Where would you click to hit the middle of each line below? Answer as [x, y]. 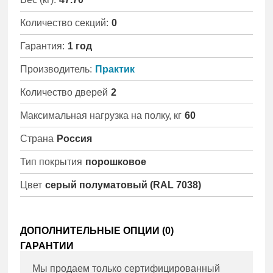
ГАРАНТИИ [47, 246]
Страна [37, 138]
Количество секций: [65, 23]
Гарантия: [43, 46]
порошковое [116, 161]
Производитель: [56, 69]
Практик [115, 69]
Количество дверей [64, 92]
